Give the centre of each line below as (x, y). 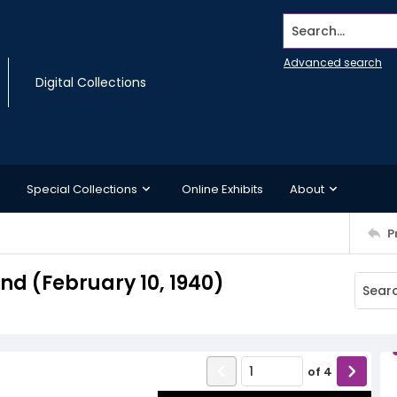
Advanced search (333, 62)
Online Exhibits (222, 189)
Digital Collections (91, 82)
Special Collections (82, 189)
